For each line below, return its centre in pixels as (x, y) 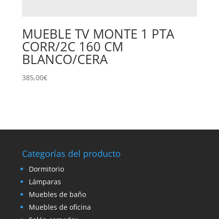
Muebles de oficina (60, 207)
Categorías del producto (71, 154)
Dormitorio (46, 169)
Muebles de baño (57, 195)
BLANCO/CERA (65, 59)
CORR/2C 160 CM (72, 46)
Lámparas (45, 182)
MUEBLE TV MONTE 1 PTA (98, 33)
